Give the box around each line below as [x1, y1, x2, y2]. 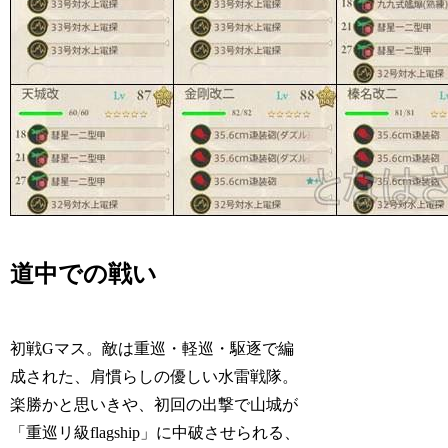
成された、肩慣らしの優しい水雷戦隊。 [10, 368, 299, 386]
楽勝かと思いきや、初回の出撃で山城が [10, 396, 299, 414]
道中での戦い [10, 261, 158, 288]
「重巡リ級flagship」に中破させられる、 [10, 424, 301, 442]
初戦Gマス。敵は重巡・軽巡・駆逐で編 [10, 340, 295, 358]
